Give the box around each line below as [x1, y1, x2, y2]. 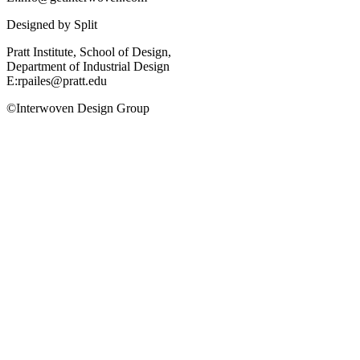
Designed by [6, 17, 74, 31]
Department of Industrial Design [6, 59, 170, 73]
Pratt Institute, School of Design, [6, 44, 171, 59]
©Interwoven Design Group [6, 100, 149, 115]
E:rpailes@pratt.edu [6, 73, 107, 88]
